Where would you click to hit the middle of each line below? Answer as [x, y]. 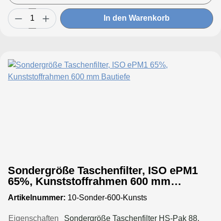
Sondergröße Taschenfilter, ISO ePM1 [103, 170]
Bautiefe [29, 192]
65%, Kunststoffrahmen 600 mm [89, 181]
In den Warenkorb [137, 18]
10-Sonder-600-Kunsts [106, 197]
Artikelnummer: [37, 197]
